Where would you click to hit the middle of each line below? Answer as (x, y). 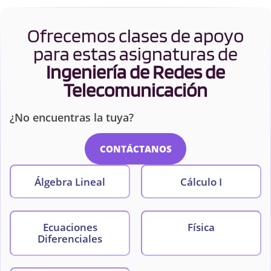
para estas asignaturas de (135, 53)
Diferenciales (70, 239)
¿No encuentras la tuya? (72, 117)
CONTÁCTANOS (135, 149)
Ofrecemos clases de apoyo (135, 35)
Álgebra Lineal (70, 181)
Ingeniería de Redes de (135, 71)
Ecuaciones (70, 227)
